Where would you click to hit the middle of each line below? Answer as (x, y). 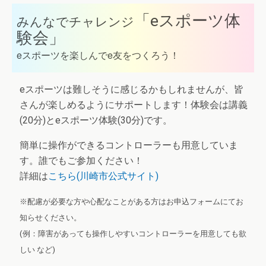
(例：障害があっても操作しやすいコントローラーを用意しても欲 (133, 234)
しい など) (37, 250)
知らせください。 (50, 218)
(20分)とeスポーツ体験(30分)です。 (96, 120)
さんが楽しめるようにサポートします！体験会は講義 (134, 105)
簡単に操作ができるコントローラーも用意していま (129, 145)
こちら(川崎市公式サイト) (103, 176)
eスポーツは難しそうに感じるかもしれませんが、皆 (132, 89)
